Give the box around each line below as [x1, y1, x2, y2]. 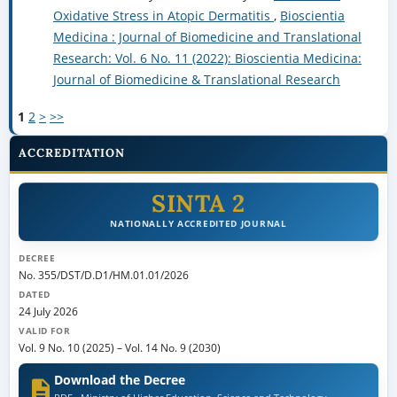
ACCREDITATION [18, 145, 126, 161]
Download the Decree [53, 371, 185, 389]
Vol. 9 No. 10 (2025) [18, 340, 114, 355]
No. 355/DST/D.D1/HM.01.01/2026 [18, 268, 189, 283]
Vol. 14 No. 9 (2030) [124, 340, 221, 355]
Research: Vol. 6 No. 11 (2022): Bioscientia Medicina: [52, 50, 362, 67]
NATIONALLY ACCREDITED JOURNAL [110, 217, 287, 230]
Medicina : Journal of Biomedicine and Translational [52, 28, 362, 46]
